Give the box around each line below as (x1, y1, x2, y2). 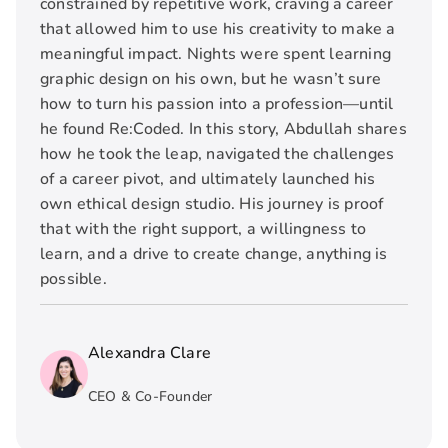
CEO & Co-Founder (88, 386, 213, 406)
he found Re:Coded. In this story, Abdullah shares (40, 117, 407, 140)
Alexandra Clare (88, 341, 211, 364)
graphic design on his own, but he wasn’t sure (40, 67, 382, 90)
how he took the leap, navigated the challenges (40, 142, 395, 165)
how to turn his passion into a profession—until (40, 92, 394, 115)
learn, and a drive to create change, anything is (40, 242, 388, 265)
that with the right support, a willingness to (40, 217, 367, 240)
